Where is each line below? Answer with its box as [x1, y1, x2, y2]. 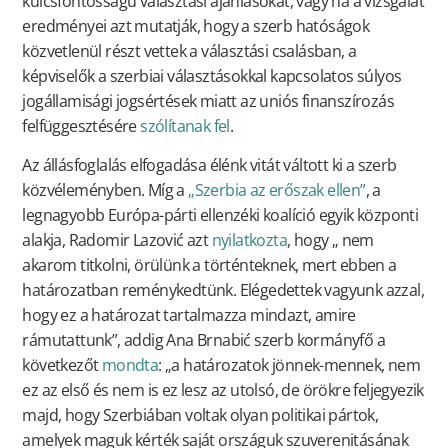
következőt [22, 354, 102, 377]
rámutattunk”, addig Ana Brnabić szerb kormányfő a [22, 329, 385, 352]
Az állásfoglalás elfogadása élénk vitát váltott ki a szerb [22, 154, 397, 177]
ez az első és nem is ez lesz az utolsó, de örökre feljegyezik [22, 379, 424, 402]
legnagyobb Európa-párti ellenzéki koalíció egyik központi [22, 204, 419, 227]
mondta [101, 354, 159, 377]
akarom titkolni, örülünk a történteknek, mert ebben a [22, 254, 397, 277]
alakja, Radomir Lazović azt [22, 229, 212, 252]
